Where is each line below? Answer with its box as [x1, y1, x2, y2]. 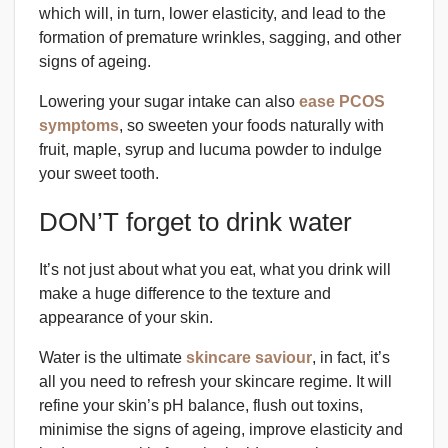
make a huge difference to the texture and [39, 285, 331, 303]
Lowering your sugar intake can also [39, 93, 295, 111]
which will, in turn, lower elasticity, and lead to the [39, 5, 386, 23]
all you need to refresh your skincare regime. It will [39, 373, 392, 391]
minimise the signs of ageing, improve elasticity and [39, 421, 403, 439]
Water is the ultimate [39, 349, 182, 367]
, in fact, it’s [312, 349, 390, 367]
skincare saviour [182, 349, 312, 367]
